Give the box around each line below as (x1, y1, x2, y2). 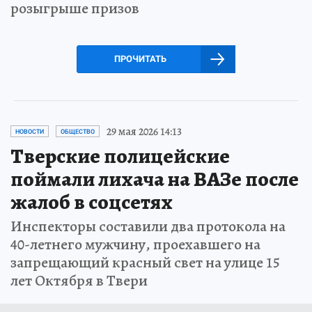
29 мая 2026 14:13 (107, 123, 182, 139)
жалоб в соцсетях (10, 187, 173, 216)
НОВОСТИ (15, 127, 44, 135)
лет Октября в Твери (10, 270, 148, 291)
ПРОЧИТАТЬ (114, 53, 166, 64)
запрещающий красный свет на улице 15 (10, 251, 280, 273)
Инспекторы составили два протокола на (10, 215, 286, 237)
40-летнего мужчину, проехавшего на (10, 233, 260, 255)
